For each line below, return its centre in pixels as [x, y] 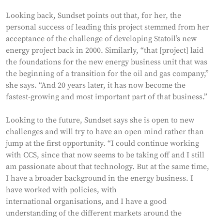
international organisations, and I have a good [86, 201]
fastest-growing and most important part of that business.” [108, 97]
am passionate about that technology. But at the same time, [108, 166]
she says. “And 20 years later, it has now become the [96, 85]
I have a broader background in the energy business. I [100, 178]
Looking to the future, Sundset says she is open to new [100, 120]
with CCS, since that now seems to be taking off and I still [105, 155]
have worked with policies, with [61, 190]
